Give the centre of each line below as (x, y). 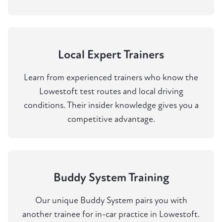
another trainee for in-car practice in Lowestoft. (111, 215)
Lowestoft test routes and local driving (111, 92)
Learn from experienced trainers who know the (111, 78)
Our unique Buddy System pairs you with (111, 201)
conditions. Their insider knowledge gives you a (111, 106)
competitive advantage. (111, 119)
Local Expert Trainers (111, 55)
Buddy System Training (111, 178)
